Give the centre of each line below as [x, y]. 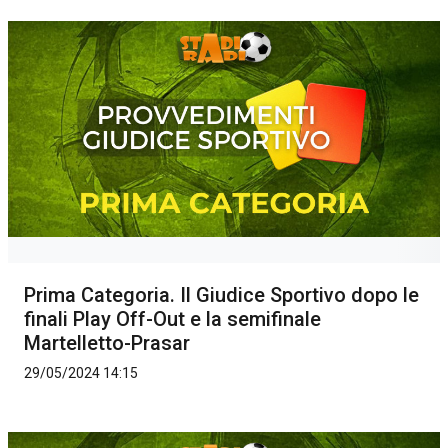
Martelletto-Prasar [107, 343]
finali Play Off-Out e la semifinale [172, 319]
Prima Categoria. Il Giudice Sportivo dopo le [221, 295]
